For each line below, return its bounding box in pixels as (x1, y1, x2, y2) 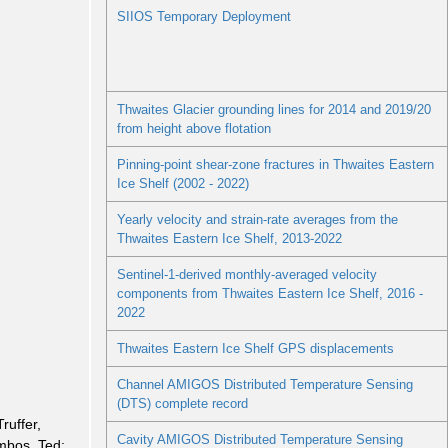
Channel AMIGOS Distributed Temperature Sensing (116, 377, 413, 393)
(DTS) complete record (116, 396, 248, 412)
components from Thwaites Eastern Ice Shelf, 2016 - (116, 286, 423, 302)
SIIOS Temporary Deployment (116, 9, 291, 25)
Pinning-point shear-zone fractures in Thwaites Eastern (116, 157, 434, 173)
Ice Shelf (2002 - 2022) (116, 176, 249, 192)
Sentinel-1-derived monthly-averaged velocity (116, 267, 377, 283)
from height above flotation (116, 121, 271, 137)
